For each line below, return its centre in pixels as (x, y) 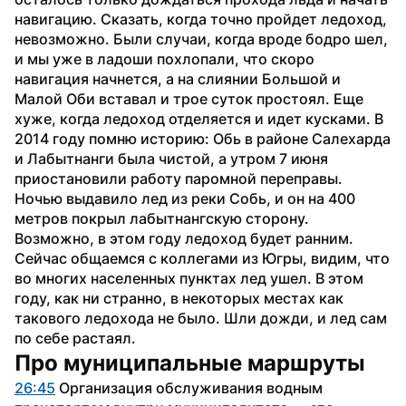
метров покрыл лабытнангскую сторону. (162, 218)
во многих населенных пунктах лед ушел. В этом (189, 278)
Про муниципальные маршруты (190, 362)
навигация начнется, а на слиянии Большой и (178, 78)
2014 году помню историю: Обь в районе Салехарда (203, 138)
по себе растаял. (75, 338)
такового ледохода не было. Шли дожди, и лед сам (201, 318)
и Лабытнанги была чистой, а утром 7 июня (171, 158)
